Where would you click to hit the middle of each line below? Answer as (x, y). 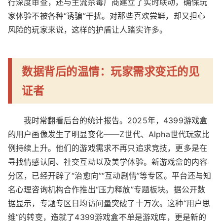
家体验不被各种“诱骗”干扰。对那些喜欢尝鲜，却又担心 (107, 16)
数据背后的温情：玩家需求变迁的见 (110, 72)
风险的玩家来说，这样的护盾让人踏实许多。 (88, 29)
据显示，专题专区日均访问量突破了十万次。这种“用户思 (109, 203)
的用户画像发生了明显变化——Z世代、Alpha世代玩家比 (109, 134)
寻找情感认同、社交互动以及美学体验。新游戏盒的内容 (108, 162)
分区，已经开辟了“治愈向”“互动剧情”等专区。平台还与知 (110, 175)
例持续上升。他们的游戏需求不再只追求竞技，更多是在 (108, 148)
